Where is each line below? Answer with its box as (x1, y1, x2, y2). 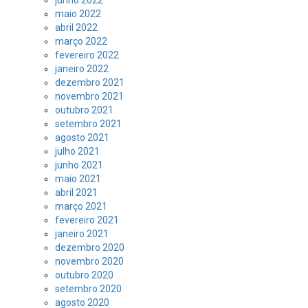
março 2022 (55, 36, 107, 47)
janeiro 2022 (55, 63, 109, 75)
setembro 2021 (55, 118, 122, 130)
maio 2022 (55, 8, 101, 20)
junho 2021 (55, 159, 103, 171)
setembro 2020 (55, 283, 122, 295)
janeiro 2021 (55, 228, 109, 240)
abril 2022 (55, 22, 98, 34)
